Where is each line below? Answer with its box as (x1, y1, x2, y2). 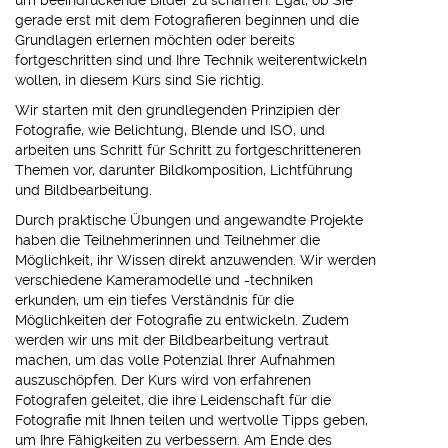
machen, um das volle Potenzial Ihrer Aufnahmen (15, 352, 335, 368)
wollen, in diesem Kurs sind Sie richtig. (15, 72, 264, 88)
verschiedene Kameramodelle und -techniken (15, 272, 313, 288)
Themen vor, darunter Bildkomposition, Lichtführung (15, 162, 353, 178)
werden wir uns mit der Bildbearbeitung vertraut (15, 332, 329, 348)
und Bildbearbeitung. (15, 182, 152, 198)
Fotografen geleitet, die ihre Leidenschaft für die (15, 392, 331, 408)
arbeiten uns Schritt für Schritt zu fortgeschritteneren (15, 142, 361, 158)
